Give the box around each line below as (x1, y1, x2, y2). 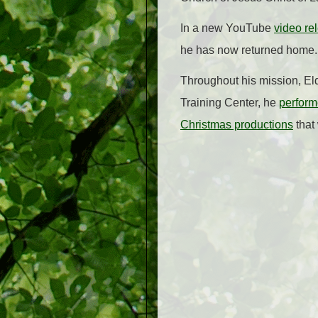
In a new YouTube (180, 22, 274, 35)
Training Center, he (180, 97, 279, 109)
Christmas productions (180, 119, 293, 131)
